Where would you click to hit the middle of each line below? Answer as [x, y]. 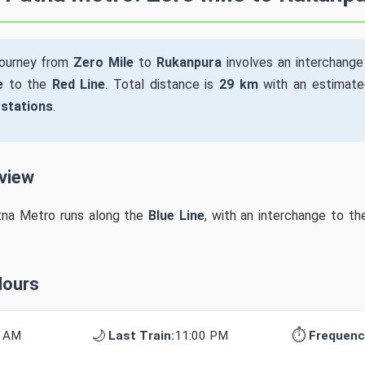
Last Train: [141, 335]
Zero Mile [104, 62]
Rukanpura [189, 62]
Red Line [79, 84]
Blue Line [176, 215]
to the [27, 84]
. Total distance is [162, 84]
